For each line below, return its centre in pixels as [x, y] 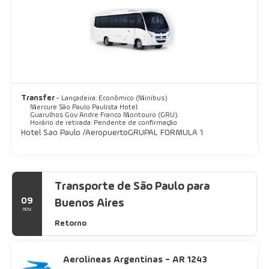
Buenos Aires [89, 203]
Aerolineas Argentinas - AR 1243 [135, 260]
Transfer [39, 98]
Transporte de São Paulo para [132, 186]
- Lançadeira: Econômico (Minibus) [112, 98]
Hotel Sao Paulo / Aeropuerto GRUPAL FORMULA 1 [112, 132]
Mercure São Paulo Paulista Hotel [84, 107]
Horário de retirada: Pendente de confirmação [104, 123]
